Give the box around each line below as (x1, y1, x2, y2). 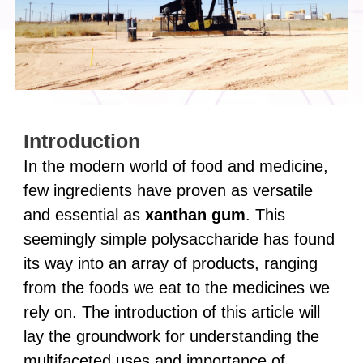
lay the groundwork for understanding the (23, 327, 319, 345)
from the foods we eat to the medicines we (23, 278, 330, 297)
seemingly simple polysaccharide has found (23, 229, 335, 248)
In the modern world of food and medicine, (23, 156, 328, 175)
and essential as (23, 205, 145, 224)
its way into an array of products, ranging (23, 254, 318, 272)
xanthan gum (144, 205, 246, 224)
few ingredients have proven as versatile (23, 181, 313, 199)
